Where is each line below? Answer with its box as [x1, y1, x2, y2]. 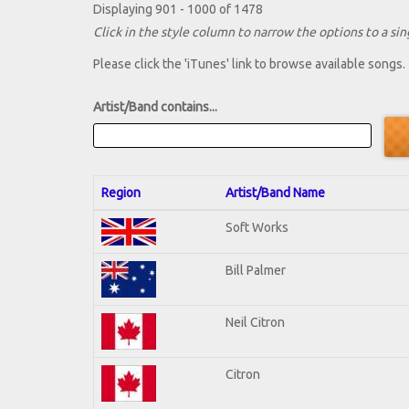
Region [101, 184, 141, 200]
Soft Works [225, 219, 288, 235]
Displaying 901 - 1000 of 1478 [93, 2, 263, 17]
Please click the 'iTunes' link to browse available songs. [93, 57, 405, 72]
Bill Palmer [225, 262, 286, 278]
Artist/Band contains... [93, 100, 217, 115]
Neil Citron [225, 314, 285, 330]
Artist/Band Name [225, 184, 325, 200]
